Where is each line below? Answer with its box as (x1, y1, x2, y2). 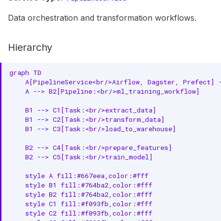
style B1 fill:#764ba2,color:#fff (9, 180, 152, 189)
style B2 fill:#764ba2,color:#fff (9, 189, 152, 199)
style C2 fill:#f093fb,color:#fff (9, 208, 152, 218)
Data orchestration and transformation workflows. (8, 13, 196, 23)
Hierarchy (8, 41, 53, 53)
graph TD (9, 68, 41, 77)
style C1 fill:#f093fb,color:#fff (9, 199, 152, 208)
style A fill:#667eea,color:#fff (9, 171, 148, 180)
